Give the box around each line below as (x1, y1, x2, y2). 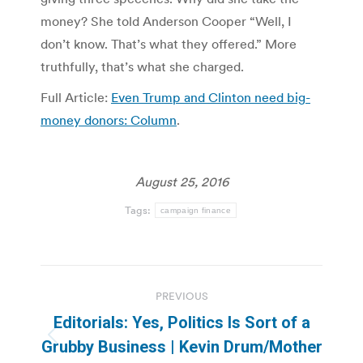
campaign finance (160, 205, 231, 215)
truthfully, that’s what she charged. (41, 58, 244, 75)
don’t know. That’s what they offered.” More (41, 35, 297, 52)
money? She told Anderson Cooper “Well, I (41, 12, 292, 29)
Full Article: (41, 88, 111, 105)
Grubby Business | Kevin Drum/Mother (41, 336, 322, 357)
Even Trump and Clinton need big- (111, 88, 310, 105)
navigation (40, 301, 171, 334)
